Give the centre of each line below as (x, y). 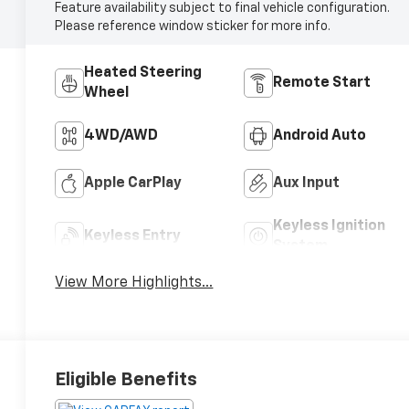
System (300, 246)
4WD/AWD (121, 136)
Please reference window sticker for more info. (193, 26)
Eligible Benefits (126, 379)
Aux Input (306, 183)
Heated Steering (143, 73)
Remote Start (321, 83)
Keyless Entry (133, 236)
